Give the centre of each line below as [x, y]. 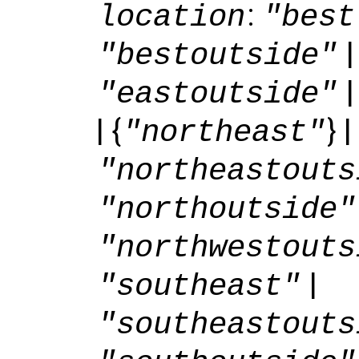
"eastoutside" [218, 94]
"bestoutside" [218, 55]
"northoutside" [227, 209]
